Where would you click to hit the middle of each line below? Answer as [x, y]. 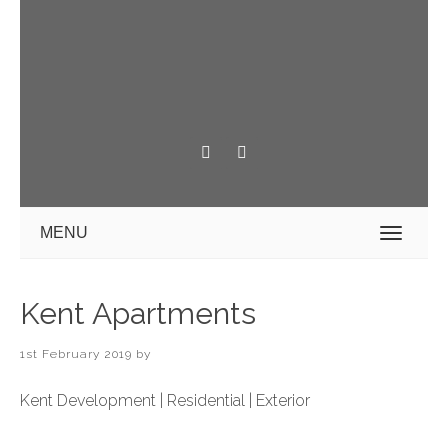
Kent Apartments [138, 313]
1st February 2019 [76, 354]
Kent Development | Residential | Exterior [165, 400]
